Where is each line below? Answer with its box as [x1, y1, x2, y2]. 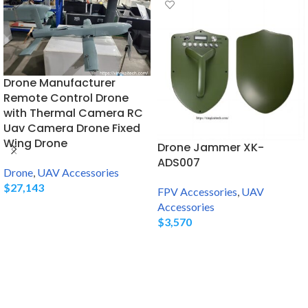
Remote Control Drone [3, 90, 129, 107]
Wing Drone [3, 135, 67, 152]
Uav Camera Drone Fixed [3, 120, 140, 137]
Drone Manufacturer [3, 75, 115, 91]
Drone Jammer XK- [157, 139, 264, 155]
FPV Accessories [157, 184, 237, 198]
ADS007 [157, 154, 200, 170]
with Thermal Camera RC [3, 105, 143, 122]
